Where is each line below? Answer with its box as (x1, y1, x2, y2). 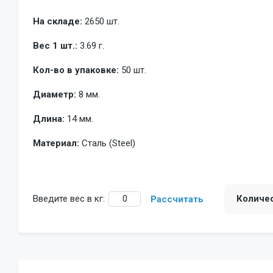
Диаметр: (33, 88, 76, 100)
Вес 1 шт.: (33, 40, 77, 51)
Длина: (33, 113, 65, 124)
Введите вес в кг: (33, 193, 105, 204)
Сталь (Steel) (82, 137, 135, 149)
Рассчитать (151, 193, 204, 205)
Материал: (33, 137, 79, 149)
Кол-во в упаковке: (33, 64, 119, 76)
